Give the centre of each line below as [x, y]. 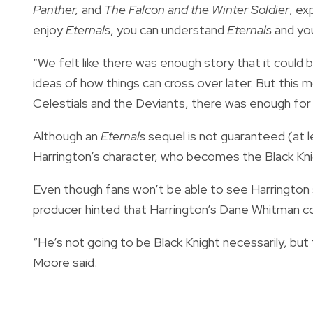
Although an [67, 136]
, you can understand [169, 29]
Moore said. [65, 262]
